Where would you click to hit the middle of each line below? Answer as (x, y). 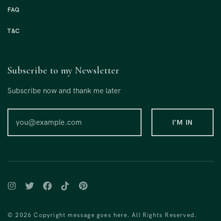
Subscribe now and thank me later (64, 91)
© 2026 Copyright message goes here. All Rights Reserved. (102, 215)
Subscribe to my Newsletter (63, 71)
